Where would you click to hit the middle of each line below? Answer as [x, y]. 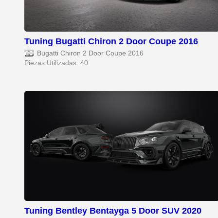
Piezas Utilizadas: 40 [56, 63]
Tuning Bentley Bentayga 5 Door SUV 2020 [113, 210]
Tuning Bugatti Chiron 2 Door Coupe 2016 [111, 42]
